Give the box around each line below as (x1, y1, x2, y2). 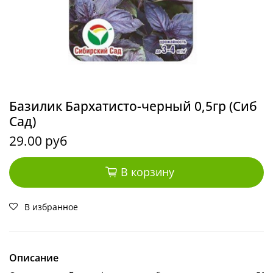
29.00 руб (9, 132, 67, 149)
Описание (9, 250, 58, 264)
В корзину (120, 165, 174, 180)
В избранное (24, 200, 78, 213)
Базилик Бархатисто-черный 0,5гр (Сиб (9, 97, 257, 115)
